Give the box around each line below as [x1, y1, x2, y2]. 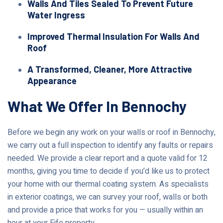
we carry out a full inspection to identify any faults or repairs [7, 139, 213, 151]
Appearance [27, 75, 77, 86]
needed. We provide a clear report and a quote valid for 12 [7, 152, 208, 164]
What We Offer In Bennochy [7, 97, 187, 115]
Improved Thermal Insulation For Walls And [27, 30, 200, 42]
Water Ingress [27, 9, 85, 20]
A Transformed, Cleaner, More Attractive [27, 63, 192, 75]
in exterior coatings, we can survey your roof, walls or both [7, 191, 208, 203]
